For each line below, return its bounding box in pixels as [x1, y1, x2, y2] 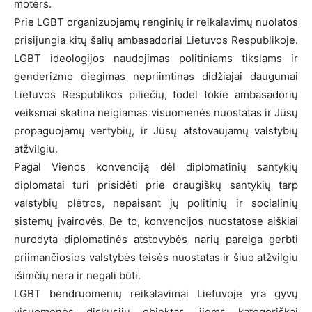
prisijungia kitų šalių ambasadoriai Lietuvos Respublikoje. [14, 33, 298, 47]
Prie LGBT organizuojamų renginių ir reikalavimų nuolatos [14, 15, 298, 29]
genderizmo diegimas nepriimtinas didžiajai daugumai [14, 69, 298, 83]
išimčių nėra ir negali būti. [14, 268, 141, 282]
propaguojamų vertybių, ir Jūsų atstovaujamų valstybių [14, 123, 298, 137]
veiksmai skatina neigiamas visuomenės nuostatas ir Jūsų [14, 105, 298, 119]
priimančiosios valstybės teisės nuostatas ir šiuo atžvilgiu [14, 250, 298, 264]
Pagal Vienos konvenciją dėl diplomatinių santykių [14, 159, 298, 173]
